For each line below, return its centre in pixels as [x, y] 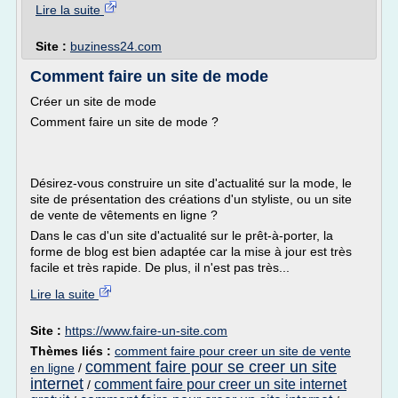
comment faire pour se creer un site [211, 367]
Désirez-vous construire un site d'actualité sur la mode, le [191, 183]
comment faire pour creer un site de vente [233, 351]
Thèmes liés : [72, 351]
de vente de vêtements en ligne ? [124, 215]
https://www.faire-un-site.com [146, 330]
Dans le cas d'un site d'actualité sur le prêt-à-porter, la [182, 235]
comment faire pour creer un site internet [220, 384]
